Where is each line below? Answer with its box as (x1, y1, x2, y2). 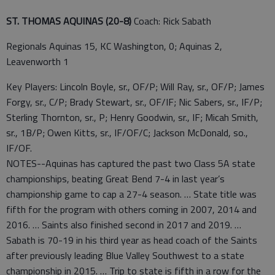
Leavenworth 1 (6, 54, 69, 69)
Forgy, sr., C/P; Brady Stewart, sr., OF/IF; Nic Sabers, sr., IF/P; (6, 95, 262, 110)
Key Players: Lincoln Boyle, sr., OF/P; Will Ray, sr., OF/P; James (6, 79, 265, 95)
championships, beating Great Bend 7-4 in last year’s (6, 171, 225, 187)
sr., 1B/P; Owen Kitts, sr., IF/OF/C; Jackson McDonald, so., (6, 125, 248, 141)
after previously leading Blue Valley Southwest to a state (6, 248, 244, 263)
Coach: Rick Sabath (131, 14, 211, 29)
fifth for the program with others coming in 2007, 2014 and (6, 202, 257, 217)
